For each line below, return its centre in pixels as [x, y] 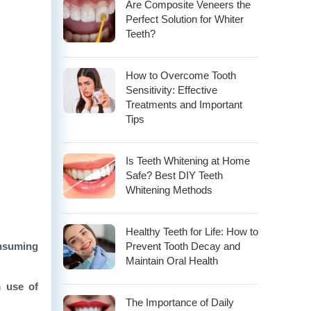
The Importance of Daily [180, 303]
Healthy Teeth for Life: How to [192, 232]
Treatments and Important [184, 105]
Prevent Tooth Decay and [183, 246]
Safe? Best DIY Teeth [174, 176]
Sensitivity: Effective [171, 90]
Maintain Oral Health [172, 261]
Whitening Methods [169, 190]
